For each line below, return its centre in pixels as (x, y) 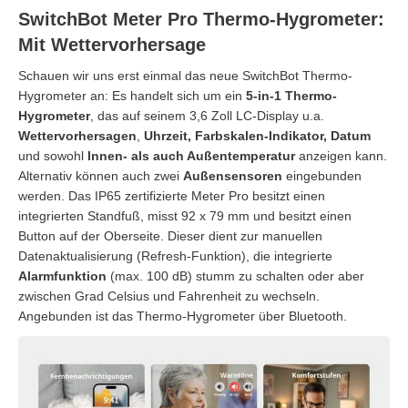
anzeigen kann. (341, 156)
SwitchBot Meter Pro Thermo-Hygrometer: (201, 20)
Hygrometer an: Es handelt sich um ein (132, 96)
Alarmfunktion (62, 276)
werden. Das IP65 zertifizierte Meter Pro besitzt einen (172, 196)
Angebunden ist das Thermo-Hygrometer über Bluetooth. (183, 316)
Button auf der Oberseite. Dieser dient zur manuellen (170, 236)
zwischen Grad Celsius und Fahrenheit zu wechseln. (169, 296)
